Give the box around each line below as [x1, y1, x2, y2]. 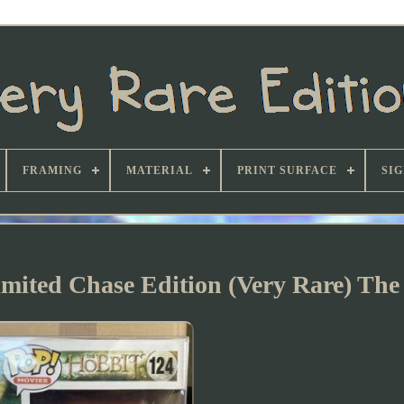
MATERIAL [126, 164, 193, 177]
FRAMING [23, 164, 82, 177]
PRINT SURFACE [237, 164, 337, 177]
